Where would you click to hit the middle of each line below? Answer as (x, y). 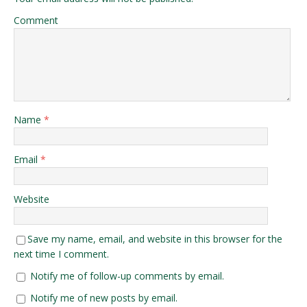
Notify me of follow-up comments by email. (127, 275)
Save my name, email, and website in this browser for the (155, 238)
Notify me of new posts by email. (104, 297)
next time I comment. (61, 254)
